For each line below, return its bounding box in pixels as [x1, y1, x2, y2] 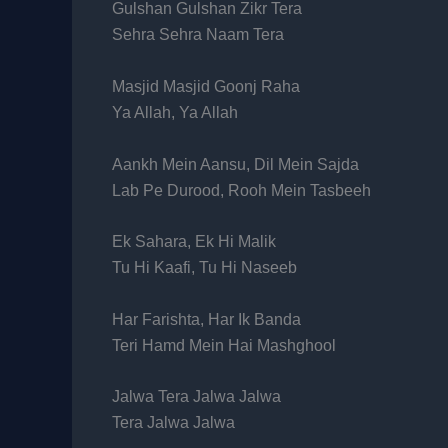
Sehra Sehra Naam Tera [112, 26, 284, 44]
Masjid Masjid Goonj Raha [112, 78, 300, 96]
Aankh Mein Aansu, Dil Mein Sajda [112, 155, 359, 173]
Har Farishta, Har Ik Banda [112, 310, 301, 328]
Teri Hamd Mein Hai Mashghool [112, 336, 336, 354]
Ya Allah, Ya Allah [112, 104, 238, 122]
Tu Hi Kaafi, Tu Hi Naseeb [112, 259, 297, 277]
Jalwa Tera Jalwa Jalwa [112, 388, 281, 406]
